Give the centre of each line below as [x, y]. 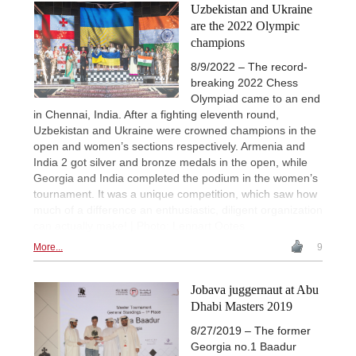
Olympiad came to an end [255, 99]
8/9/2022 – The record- [249, 67]
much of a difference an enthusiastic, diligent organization [178, 210]
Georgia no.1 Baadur [244, 347]
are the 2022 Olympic [245, 26]
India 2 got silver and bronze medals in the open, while [170, 163]
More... [48, 248]
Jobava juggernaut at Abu [255, 290]
